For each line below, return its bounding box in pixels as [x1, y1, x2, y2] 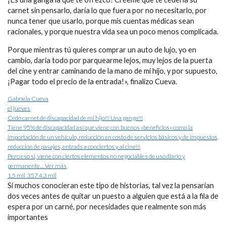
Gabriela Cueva [8, 95, 48, 103]
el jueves [8, 104, 30, 112]
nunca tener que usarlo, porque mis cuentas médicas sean [8, 17, 194, 26]
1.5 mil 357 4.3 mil [8, 172, 56, 180]
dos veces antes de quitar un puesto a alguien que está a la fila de [8, 192, 218, 201]
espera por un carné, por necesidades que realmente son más [8, 202, 206, 211]
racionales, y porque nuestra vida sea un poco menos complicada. [8, 27, 218, 36]
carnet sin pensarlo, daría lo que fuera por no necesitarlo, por [8, 6, 207, 15]
